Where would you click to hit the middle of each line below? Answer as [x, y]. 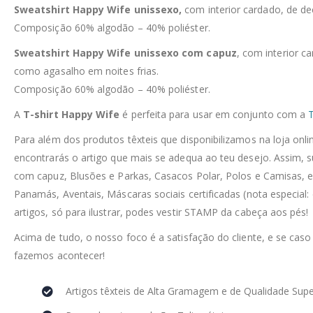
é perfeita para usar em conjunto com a [214, 114]
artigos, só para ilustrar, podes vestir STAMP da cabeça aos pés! [161, 212]
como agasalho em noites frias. [87, 71]
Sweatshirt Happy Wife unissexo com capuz [125, 52]
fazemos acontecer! [60, 255]
